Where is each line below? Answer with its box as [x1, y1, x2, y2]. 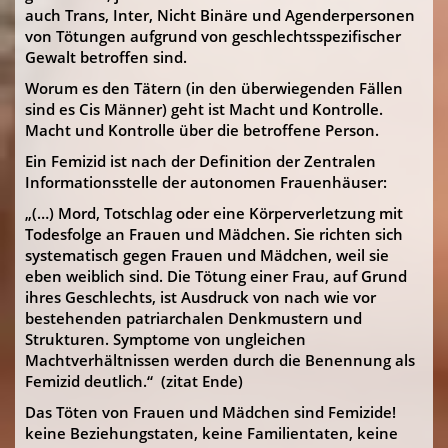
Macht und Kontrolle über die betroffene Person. [25, 120, 379, 140]
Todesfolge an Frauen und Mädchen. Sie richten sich [25, 224, 403, 244]
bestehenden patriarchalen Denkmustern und [25, 308, 362, 328]
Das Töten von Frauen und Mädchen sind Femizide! [25, 402, 396, 422]
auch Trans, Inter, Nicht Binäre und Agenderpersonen [25, 5, 415, 25]
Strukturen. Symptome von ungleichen [25, 329, 306, 349]
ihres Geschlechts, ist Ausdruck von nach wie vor [25, 287, 376, 307]
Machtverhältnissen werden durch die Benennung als [25, 350, 415, 370]
